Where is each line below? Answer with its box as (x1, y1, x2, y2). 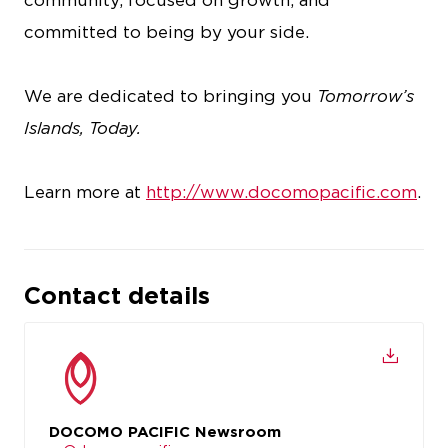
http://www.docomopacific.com (146, 182, 417, 202)
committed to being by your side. (24, 22, 309, 42)
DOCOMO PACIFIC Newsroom (49, 423, 281, 441)
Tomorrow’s (317, 86, 414, 106)
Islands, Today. (24, 118, 141, 138)
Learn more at (24, 182, 146, 202)
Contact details (24, 281, 210, 310)
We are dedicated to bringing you (24, 86, 317, 106)
